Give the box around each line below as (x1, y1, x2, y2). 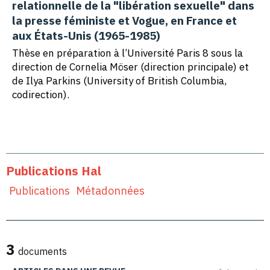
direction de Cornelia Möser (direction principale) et (12, 60, 249, 74)
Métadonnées (76, 184, 145, 198)
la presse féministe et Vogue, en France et (12, 13, 237, 28)
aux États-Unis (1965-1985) (12, 28, 163, 43)
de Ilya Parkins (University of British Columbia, (12, 74, 227, 88)
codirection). (12, 88, 69, 102)
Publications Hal (6, 163, 101, 180)
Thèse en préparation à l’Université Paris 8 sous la (12, 46, 243, 60)
